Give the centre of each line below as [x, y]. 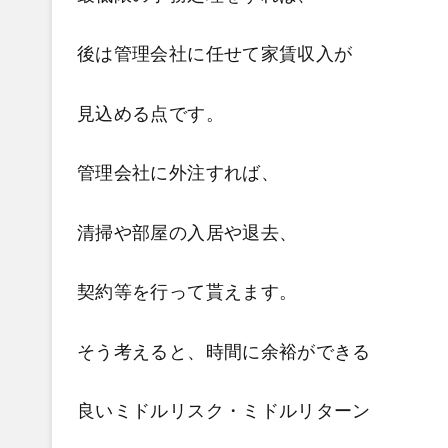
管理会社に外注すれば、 [178, 173]
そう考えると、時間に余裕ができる [224, 351]
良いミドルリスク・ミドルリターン [224, 411]
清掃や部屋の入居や [160, 232]
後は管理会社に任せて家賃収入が [215, 54]
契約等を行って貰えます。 [187, 292]
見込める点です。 [150, 113]
